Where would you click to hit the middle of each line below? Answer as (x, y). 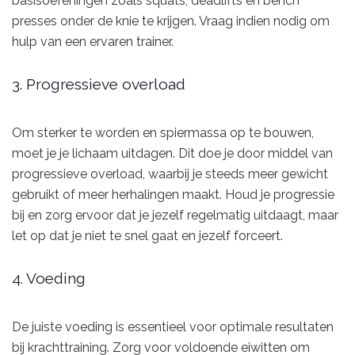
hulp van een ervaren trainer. (93, 42)
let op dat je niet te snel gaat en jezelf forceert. (147, 236)
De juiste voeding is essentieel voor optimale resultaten (173, 327)
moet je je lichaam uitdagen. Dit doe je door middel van (172, 154)
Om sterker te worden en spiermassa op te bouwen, (163, 133)
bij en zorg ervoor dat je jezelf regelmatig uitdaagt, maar (175, 216)
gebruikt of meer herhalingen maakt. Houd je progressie (173, 195)
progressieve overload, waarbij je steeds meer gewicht (170, 174)
